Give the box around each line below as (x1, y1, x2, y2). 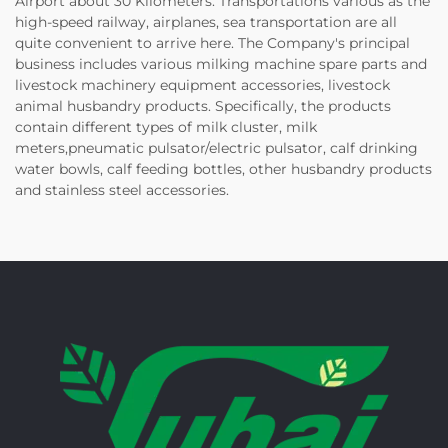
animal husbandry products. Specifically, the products (15, 97, 391, 116)
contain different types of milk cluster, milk (15, 118, 317, 137)
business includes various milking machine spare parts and (15, 55, 427, 74)
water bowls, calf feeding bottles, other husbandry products (15, 160, 432, 179)
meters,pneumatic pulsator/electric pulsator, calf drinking (15, 139, 418, 158)
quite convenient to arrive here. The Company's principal (15, 34, 410, 53)
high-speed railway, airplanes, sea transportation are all (15, 13, 397, 32)
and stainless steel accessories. (15, 181, 229, 200)
